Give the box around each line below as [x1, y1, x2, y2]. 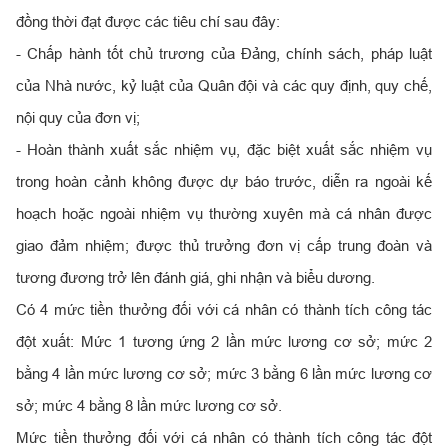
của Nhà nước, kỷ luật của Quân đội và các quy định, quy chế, [16, 76, 432, 94]
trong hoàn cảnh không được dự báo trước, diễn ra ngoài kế [16, 172, 432, 190]
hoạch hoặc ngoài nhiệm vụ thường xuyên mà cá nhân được [16, 204, 432, 222]
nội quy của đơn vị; [16, 108, 140, 126]
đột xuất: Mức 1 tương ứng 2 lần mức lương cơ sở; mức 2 [16, 332, 432, 350]
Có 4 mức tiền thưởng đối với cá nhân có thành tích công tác [16, 300, 432, 318]
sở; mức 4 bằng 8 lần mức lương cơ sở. [16, 396, 282, 414]
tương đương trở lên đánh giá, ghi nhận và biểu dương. [16, 268, 375, 286]
